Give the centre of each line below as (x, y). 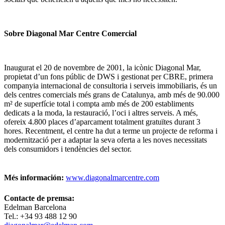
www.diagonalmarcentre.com (113, 178)
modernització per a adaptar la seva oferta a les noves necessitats (105, 140)
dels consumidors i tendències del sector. (68, 149)
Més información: (35, 178)
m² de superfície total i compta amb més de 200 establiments (99, 104)
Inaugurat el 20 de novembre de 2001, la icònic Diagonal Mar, (102, 68)
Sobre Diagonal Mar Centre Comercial (70, 34)
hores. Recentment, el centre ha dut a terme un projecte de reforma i (111, 131)
